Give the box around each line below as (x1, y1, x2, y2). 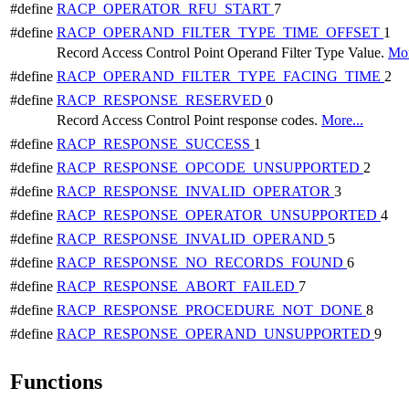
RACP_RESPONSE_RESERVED (57, 91, 266, 108)
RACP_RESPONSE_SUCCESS (57, 135, 254, 152)
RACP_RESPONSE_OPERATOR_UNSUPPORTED (57, 206, 381, 223)
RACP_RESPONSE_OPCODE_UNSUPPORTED (57, 159, 363, 175)
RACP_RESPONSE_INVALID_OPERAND (57, 230, 328, 246)
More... (321, 111, 363, 128)
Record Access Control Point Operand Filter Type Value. (57, 44, 388, 60)
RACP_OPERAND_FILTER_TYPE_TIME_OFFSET (57, 24, 383, 40)
